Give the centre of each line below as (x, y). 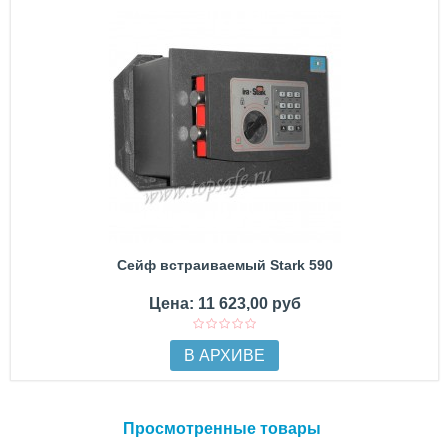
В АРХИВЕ (224, 355)
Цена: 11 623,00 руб (224, 303)
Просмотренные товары (221, 428)
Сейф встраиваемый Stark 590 (224, 265)
